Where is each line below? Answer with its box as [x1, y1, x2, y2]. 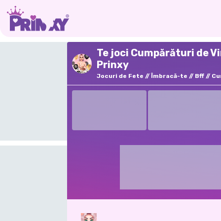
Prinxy [97, 59, 129, 71]
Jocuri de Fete [97, 73, 144, 79]
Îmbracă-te [151, 73, 187, 79]
